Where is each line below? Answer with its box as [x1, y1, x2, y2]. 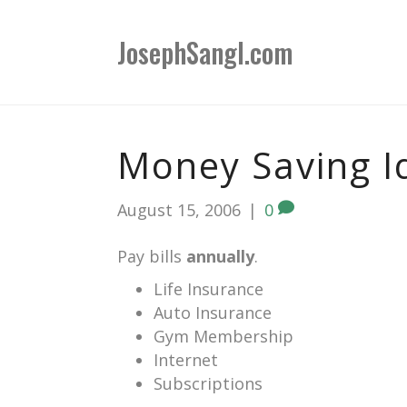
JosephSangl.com [117, 32, 293, 73]
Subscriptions [154, 372, 263, 394]
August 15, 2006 [117, 199, 241, 221]
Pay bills [117, 245, 186, 267]
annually [186, 245, 254, 267]
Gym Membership [154, 325, 293, 347]
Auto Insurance [154, 302, 272, 323]
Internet [154, 349, 218, 371]
